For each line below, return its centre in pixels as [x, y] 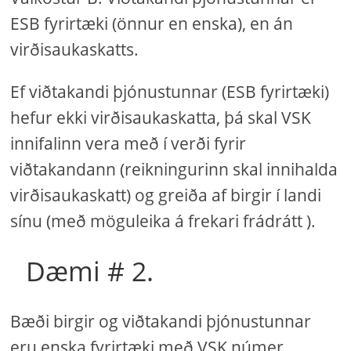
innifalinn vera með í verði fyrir [128, 143]
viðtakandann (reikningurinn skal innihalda [174, 169]
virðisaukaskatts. [75, 49]
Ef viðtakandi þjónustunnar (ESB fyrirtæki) [170, 92]
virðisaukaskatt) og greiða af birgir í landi [166, 195]
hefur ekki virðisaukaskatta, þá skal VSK [161, 118]
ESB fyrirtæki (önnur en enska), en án [152, 24]
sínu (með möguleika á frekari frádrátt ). [163, 221]
